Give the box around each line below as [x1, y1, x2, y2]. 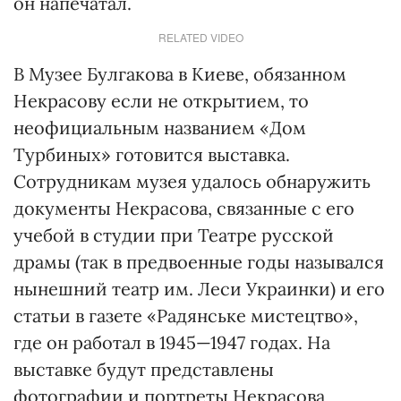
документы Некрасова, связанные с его [13, 197, 354, 219]
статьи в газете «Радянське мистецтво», [13, 304, 358, 327]
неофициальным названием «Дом [13, 116, 306, 139]
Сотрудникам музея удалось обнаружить [13, 170, 371, 192]
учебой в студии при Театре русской [13, 224, 334, 246]
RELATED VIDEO [158, 30, 243, 45]
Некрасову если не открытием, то [13, 90, 309, 112]
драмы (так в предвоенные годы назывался [13, 251, 384, 273]
